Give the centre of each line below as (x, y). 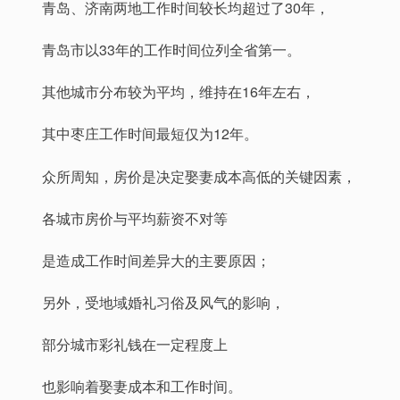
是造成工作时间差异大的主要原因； (156, 260)
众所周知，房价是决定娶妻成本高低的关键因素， (199, 176)
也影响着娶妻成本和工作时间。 (142, 387)
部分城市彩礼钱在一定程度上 (135, 345)
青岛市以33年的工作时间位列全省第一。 (171, 49)
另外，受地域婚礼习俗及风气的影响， (163, 303)
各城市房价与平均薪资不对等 (135, 218)
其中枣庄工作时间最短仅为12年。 (150, 134)
